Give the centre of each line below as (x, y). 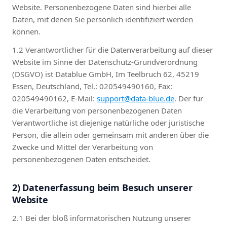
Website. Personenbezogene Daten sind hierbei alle (102, 7)
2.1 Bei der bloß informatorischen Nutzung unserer (102, 218)
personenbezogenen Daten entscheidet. (81, 159)
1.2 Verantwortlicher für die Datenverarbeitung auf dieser (112, 50)
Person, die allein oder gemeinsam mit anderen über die (110, 135)
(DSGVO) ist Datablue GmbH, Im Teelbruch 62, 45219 (106, 74)
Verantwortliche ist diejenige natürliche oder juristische (108, 123)
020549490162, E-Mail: (54, 98)
